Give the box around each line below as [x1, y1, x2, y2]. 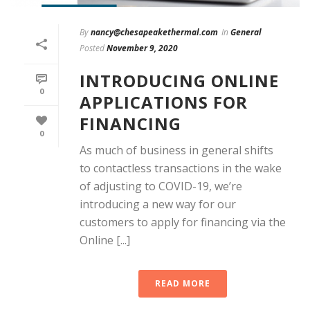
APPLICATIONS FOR [80, 90, 248, 113]
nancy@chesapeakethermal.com [91, 26, 218, 38]
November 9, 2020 [107, 42, 178, 54]
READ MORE [155, 277, 210, 289]
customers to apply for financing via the [80, 214, 286, 230]
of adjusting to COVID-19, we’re [80, 178, 242, 194]
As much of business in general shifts [80, 142, 273, 158]
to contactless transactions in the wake [80, 160, 282, 176]
